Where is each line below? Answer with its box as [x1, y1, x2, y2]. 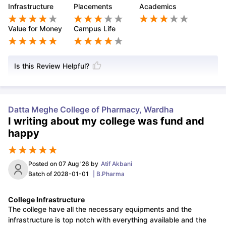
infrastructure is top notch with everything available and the [8, 215, 206, 224]
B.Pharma [96, 169, 125, 178]
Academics [139, 2, 177, 11]
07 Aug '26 [59, 159, 89, 167]
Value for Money [8, 24, 62, 33]
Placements [74, 2, 112, 11]
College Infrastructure [8, 195, 85, 204]
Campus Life [74, 24, 116, 33]
